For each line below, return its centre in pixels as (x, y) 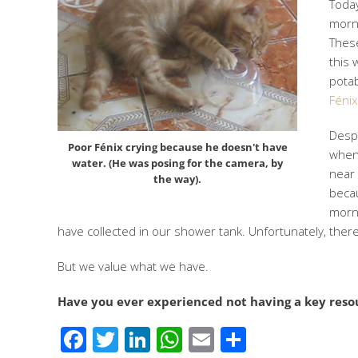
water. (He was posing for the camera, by (177, 163)
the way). (177, 179)
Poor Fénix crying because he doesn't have (177, 147)
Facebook (142, 339)
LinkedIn (199, 339)
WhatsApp (242, 339)
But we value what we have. (133, 266)
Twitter (159, 339)
